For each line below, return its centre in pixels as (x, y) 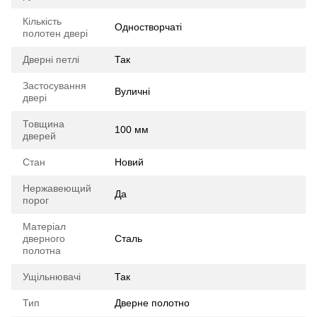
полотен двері (55, 33)
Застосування (54, 86)
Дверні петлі (51, 59)
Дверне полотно (152, 303)
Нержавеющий (57, 188)
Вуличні (132, 91)
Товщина (44, 124)
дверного (44, 238)
